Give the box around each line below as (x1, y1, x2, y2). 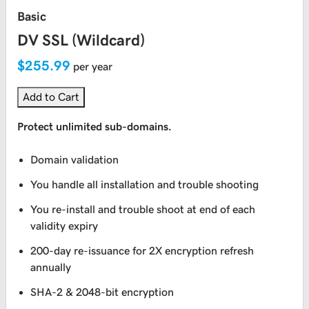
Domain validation (30, 154, 119, 166)
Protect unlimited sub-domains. (17, 121, 172, 132)
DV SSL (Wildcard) (17, 31, 145, 49)
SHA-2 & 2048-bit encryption (30, 286, 175, 298)
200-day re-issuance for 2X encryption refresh (30, 245, 255, 257)
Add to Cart (23, 91, 79, 103)
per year (73, 61, 112, 72)
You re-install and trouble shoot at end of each (30, 203, 256, 215)
